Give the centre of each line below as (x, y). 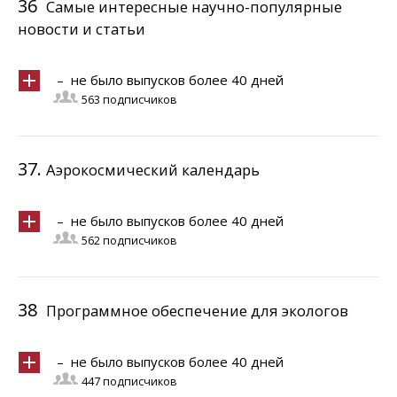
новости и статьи (82, 29)
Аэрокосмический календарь (153, 170)
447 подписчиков (129, 381)
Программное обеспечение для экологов (197, 311)
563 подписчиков (129, 100)
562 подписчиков (129, 241)
